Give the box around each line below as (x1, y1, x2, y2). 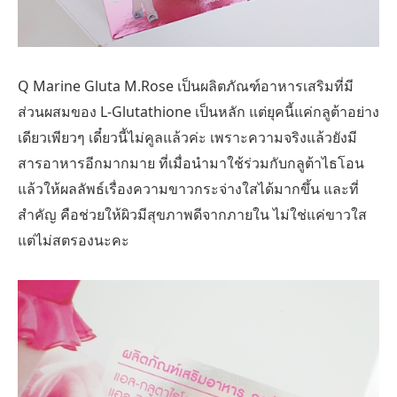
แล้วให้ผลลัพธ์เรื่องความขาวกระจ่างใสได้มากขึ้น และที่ (18, 179, 359, 199)
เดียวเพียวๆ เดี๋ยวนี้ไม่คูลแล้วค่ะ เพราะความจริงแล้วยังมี (18, 128, 357, 148)
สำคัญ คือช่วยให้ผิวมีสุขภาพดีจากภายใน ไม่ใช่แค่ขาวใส (18, 205, 367, 225)
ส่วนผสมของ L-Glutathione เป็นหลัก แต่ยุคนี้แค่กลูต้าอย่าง (18, 102, 379, 122)
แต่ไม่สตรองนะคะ (18, 230, 129, 251)
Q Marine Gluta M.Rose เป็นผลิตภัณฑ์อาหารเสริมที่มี (18, 76, 354, 97)
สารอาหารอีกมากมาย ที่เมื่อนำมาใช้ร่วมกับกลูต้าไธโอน (18, 153, 364, 174)
